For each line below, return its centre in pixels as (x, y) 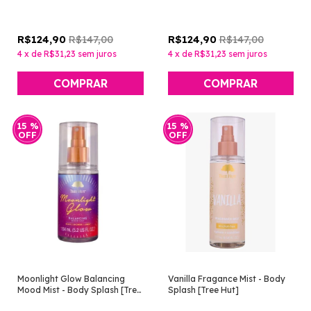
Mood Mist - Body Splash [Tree (79, 290)
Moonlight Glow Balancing (71, 279)
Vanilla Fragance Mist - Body (226, 279)
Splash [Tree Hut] (203, 290)
